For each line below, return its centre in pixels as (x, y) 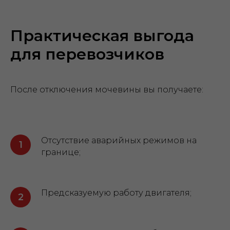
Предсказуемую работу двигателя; (116, 193)
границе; (61, 152)
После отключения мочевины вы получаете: (107, 90)
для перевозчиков (87, 54)
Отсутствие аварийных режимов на (119, 140)
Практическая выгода (102, 36)
